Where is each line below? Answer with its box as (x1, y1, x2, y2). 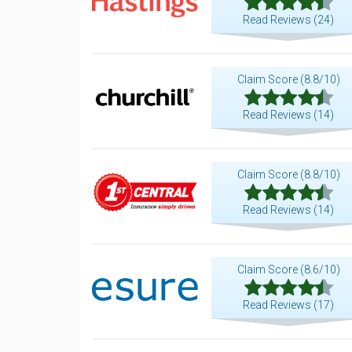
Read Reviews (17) (243, 299, 334, 311)
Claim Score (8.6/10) (236, 263, 340, 276)
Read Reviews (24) (243, 13, 334, 26)
